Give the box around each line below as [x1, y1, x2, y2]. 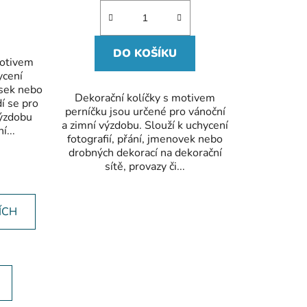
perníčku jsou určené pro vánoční [64, 103, 225, 119]
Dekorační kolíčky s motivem [75, 90, 216, 106]
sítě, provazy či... [105, 158, 186, 174]
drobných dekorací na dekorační [68, 145, 222, 160]
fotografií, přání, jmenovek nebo [67, 131, 223, 147]
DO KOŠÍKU [113, 45, 177, 61]
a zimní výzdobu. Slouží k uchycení [62, 117, 229, 133]
